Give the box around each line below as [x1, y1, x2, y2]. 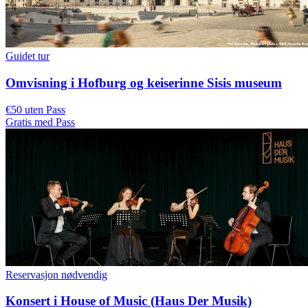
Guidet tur [5, 50, 49, 63]
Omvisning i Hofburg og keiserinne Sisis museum [5, 75, 282, 90]
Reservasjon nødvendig [5, 268, 107, 280]
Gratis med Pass [5, 115, 75, 128]
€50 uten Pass [5, 103, 65, 115]
